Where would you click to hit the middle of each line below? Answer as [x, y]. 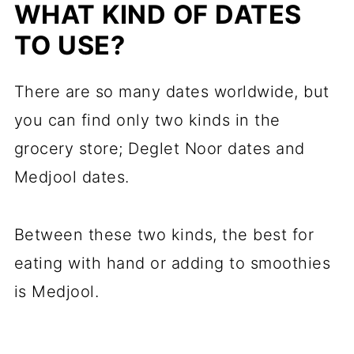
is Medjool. [56, 292]
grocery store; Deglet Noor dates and [159, 149]
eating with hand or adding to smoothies [172, 264]
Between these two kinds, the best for [164, 235]
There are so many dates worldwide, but [171, 92]
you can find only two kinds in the [147, 121]
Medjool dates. [72, 177]
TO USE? [70, 46]
